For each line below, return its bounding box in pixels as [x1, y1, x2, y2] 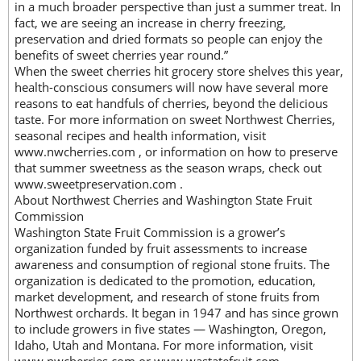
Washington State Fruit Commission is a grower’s [15, 224, 285, 241]
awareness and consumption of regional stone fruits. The [15, 256, 330, 273]
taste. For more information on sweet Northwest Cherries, [15, 111, 335, 128]
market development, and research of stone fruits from [15, 288, 320, 305]
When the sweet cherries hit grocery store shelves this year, [15, 63, 343, 80]
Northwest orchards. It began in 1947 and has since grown [15, 305, 338, 322]
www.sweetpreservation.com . [15, 176, 183, 193]
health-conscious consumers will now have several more [15, 79, 328, 96]
